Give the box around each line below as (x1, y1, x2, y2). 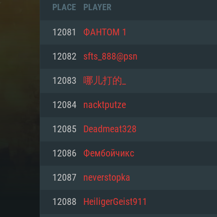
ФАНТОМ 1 (83, 28, 127, 37)
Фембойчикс (83, 149, 134, 158)
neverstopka (83, 173, 130, 183)
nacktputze (83, 100, 126, 110)
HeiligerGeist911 (83, 197, 147, 207)
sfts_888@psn (83, 52, 138, 62)
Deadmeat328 (83, 124, 137, 134)
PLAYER (83, 2, 111, 12)
